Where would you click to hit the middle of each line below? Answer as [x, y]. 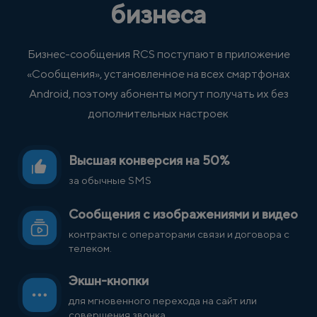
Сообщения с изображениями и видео [183, 214]
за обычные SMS [110, 180]
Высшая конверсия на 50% [149, 161]
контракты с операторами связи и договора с [179, 234]
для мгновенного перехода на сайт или [163, 301]
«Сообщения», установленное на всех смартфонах [158, 74]
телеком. [90, 248]
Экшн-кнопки [109, 281]
